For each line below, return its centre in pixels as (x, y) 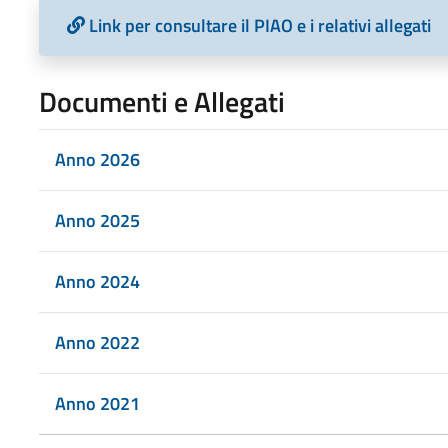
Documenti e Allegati (161, 101)
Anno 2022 (97, 342)
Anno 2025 (97, 220)
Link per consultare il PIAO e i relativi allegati (259, 25)
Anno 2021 (97, 403)
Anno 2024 (97, 281)
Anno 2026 (97, 159)
